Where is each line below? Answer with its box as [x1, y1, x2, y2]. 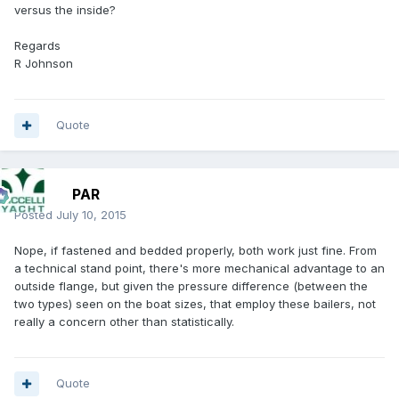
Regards [14, 38, 64, 53]
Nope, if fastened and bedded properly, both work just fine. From [14, 243, 377, 258]
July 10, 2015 [56, 208, 126, 223]
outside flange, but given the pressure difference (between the [14, 279, 368, 294]
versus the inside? [14, 3, 119, 18]
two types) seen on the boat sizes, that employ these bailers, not [14, 297, 376, 312]
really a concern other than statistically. [14, 314, 234, 330]
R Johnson [14, 56, 73, 71]
